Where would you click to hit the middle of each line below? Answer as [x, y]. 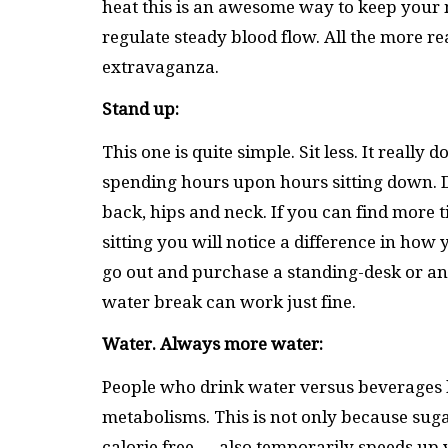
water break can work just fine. [231, 301]
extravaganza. [160, 66]
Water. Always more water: [212, 344]
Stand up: [140, 109]
